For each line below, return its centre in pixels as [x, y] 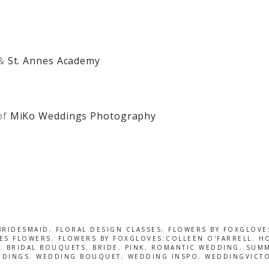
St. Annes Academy [54, 60]
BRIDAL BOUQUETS [46, 247]
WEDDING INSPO [163, 256]
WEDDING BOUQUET [79, 256]
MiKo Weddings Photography [83, 116]
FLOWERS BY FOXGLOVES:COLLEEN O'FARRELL [155, 238]
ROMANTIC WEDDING [195, 247]
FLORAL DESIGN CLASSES [109, 229]
